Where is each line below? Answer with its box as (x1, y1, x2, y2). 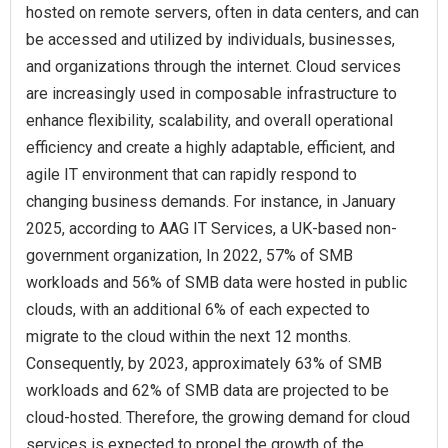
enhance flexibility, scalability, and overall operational (26, 110, 393, 130)
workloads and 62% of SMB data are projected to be (26, 380, 389, 400)
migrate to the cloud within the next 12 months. (26, 326, 351, 346)
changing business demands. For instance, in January (26, 191, 396, 211)
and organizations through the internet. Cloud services (26, 56, 401, 76)
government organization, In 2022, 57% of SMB (26, 245, 353, 265)
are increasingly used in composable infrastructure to (26, 83, 397, 103)
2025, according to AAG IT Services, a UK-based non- (26, 218, 397, 238)
